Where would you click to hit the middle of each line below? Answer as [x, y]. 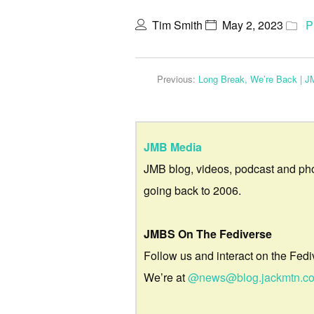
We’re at [166, 278]
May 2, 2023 [253, 25]
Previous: [178, 78]
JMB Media [173, 147]
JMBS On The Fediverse [208, 234]
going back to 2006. [192, 191]
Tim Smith [177, 25]
